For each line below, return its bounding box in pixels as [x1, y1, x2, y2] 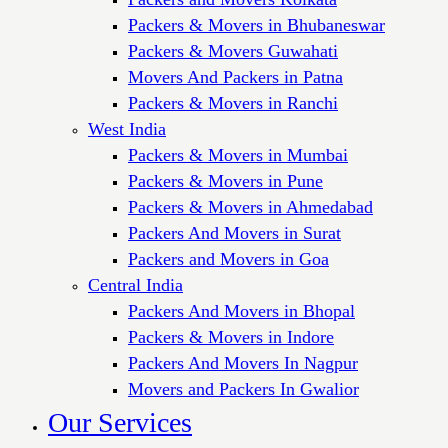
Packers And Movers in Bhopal [128, 300, 355, 321]
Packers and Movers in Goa [128, 248, 329, 269]
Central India [88, 274, 183, 295]
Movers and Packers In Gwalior [128, 378, 359, 399]
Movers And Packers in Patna [128, 66, 343, 87]
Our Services [48, 406, 192, 438]
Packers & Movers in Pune [128, 170, 323, 191]
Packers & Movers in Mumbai [128, 144, 348, 165]
